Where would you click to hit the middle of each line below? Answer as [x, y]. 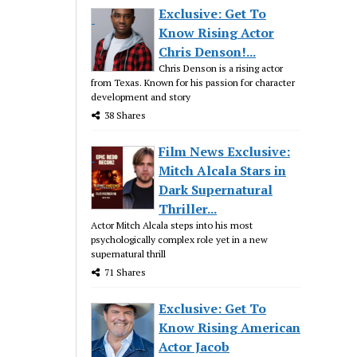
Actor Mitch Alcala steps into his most [172, 225]
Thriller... [188, 208]
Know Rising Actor [217, 32]
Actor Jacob [194, 346]
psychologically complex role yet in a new [180, 239]
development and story [141, 96]
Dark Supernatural [216, 189]
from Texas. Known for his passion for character [193, 82]
